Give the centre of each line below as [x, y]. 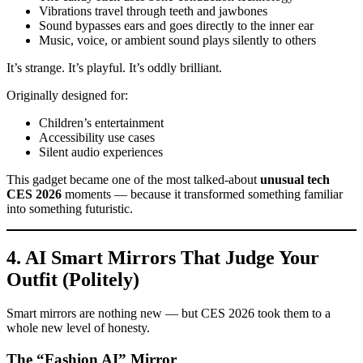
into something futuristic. [70, 208]
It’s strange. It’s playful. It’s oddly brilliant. [114, 67]
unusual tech [295, 179]
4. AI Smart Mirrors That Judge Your [163, 257]
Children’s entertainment [101, 122]
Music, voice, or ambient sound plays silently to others [177, 40]
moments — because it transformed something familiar [202, 194]
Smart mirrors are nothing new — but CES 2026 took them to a [169, 314]
